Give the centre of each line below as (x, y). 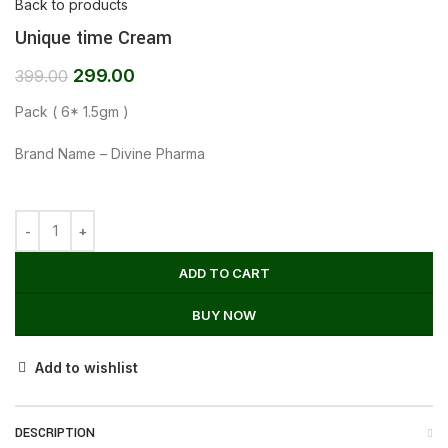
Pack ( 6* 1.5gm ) (72, 111)
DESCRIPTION (55, 432)
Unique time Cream (93, 37)
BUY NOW (224, 314)
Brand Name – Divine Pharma (110, 153)
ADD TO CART (224, 272)
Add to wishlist (87, 367)
